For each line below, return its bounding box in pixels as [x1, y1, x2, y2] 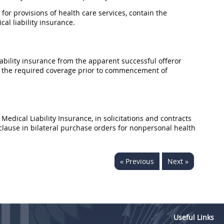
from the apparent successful [55, 56, 158, 65]
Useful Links [173, 212, 214, 222]
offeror [158, 56, 181, 65]
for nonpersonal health [116, 123, 195, 132]
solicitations [103, 113, 143, 123]
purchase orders [60, 123, 116, 132]
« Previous [120, 156, 154, 166]
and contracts [143, 113, 191, 123]
